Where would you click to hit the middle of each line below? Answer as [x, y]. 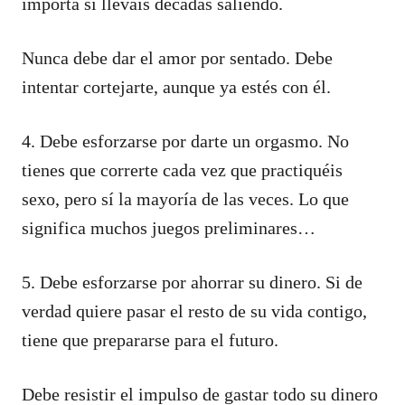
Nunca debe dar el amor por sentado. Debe [177, 57]
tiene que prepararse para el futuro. [150, 339]
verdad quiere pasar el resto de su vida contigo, [194, 311]
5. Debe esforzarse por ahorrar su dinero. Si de [192, 282]
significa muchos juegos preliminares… [169, 227]
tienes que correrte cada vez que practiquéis [182, 170]
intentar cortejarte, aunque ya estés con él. [176, 86]
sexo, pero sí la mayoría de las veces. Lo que [185, 198]
